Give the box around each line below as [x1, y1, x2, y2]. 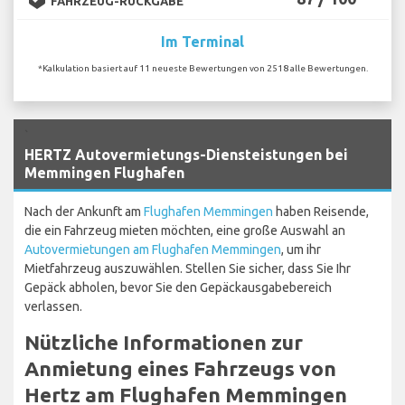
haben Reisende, [273, 203, 369, 219]
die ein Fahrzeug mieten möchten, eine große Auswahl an [24, 222, 345, 238]
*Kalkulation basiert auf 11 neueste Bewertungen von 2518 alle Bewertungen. [37, 62, 368, 73]
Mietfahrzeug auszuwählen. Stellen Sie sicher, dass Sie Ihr [24, 260, 351, 276]
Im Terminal [161, 33, 244, 50]
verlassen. [24, 298, 82, 314]
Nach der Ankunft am [24, 203, 144, 219]
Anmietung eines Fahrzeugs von [24, 356, 336, 380]
